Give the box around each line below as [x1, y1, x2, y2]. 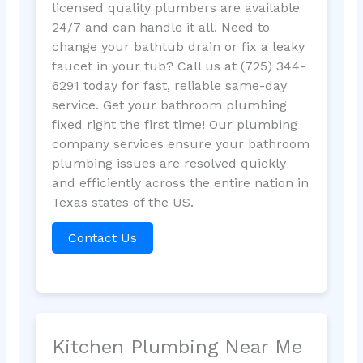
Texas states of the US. [51, 194, 194, 211]
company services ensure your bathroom [51, 136, 310, 152]
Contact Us [67, 230, 137, 246]
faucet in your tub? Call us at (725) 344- [51, 58, 305, 75]
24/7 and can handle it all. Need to [51, 19, 270, 36]
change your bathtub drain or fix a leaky [51, 39, 305, 55]
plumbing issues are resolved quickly [51, 156, 286, 172]
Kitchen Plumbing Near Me [51, 335, 302, 358]
